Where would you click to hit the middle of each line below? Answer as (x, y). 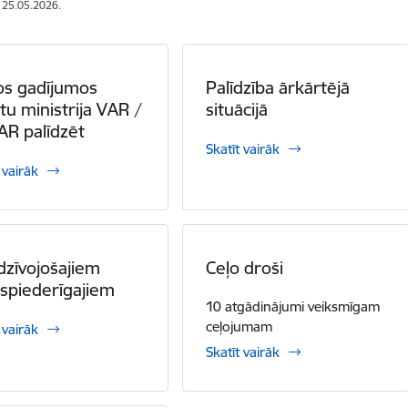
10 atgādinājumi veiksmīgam (293, 306)
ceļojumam (240, 326)
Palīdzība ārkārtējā (278, 87)
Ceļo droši (245, 268)
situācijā (237, 109)
